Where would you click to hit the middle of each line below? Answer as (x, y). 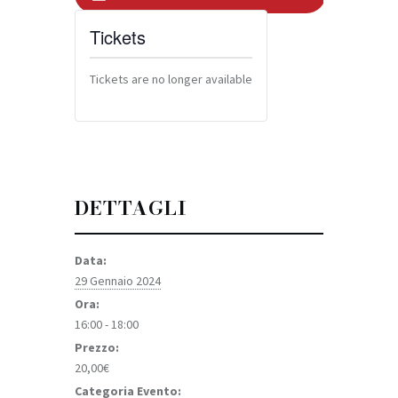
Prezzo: (97, 348)
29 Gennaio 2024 (118, 281)
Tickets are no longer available (171, 80)
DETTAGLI (131, 208)
